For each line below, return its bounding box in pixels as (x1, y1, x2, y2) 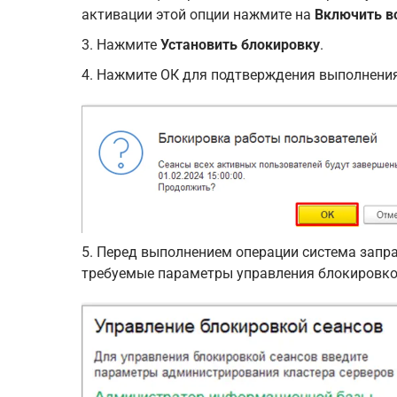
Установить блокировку (160, 35, 320, 53)
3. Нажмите (82, 35, 160, 53)
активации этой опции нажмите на (82, 5, 315, 23)
